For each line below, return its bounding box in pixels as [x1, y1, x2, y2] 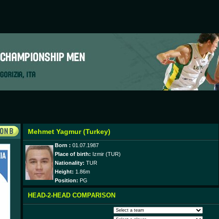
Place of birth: [55, 151, 91, 157]
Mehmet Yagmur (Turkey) [28, 128, 110, 135]
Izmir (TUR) [91, 151, 121, 157]
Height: [55, 169, 74, 175]
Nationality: [55, 160, 85, 166]
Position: [55, 177, 78, 183]
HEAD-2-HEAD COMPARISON [28, 192, 115, 199]
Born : [55, 142, 71, 148]
